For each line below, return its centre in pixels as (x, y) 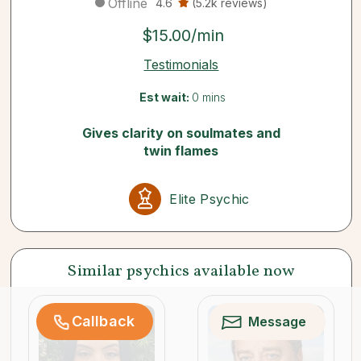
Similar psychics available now (181, 272)
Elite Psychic (210, 199)
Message (277, 322)
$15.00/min (183, 35)
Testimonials (181, 64)
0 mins (208, 97)
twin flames (181, 151)
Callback (103, 321)
